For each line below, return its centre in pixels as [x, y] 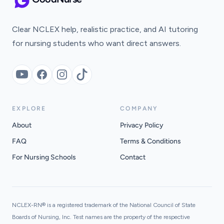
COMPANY [139, 108]
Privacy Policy [142, 125]
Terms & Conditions [150, 141]
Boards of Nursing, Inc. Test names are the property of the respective [101, 217]
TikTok [93, 79]
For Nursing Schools [44, 157]
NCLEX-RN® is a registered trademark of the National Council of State [104, 205]
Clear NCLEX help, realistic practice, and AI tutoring [105, 29]
